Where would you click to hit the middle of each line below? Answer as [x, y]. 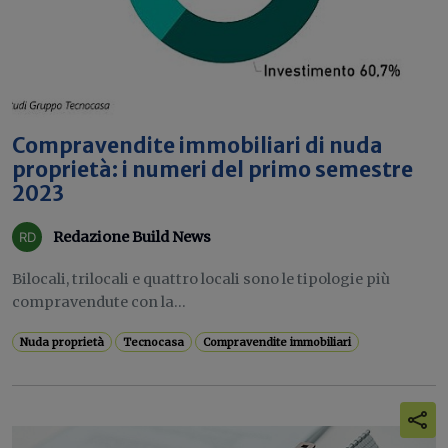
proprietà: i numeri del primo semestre [212, 170]
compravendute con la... [99, 302]
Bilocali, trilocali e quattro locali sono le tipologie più [201, 279]
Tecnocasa [154, 342]
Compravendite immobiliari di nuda [197, 146]
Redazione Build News [132, 236]
